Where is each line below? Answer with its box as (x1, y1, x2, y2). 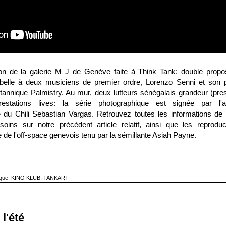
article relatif (97, 120, 139, 129)
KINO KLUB (11, 174, 41, 181)
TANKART (43, 174, 69, 181)
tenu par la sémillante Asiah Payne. (79, 130, 196, 139)
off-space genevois (17, 130, 79, 139)
